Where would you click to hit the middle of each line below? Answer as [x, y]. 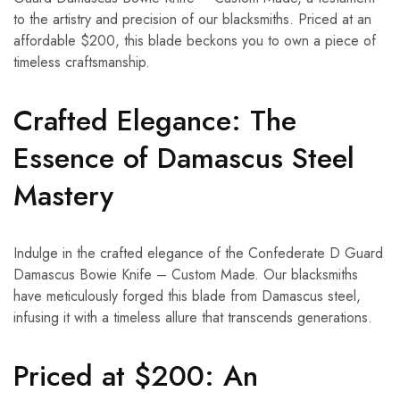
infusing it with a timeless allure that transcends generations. [193, 318]
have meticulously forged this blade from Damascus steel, [187, 296]
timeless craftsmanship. [82, 62]
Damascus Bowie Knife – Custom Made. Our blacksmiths [186, 275]
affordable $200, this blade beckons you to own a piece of [195, 41]
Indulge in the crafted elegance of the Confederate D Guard [198, 254]
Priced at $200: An [136, 376]
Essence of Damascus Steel [184, 158]
